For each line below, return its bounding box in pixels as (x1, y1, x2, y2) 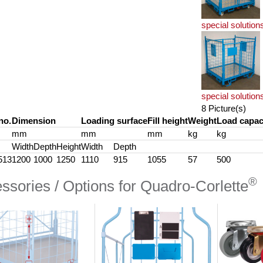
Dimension (11, 116, 56, 126)
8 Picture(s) (201, 103, 246, 113)
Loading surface (80, 116, 147, 126)
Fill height (147, 116, 188, 126)
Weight (187, 116, 217, 126)
